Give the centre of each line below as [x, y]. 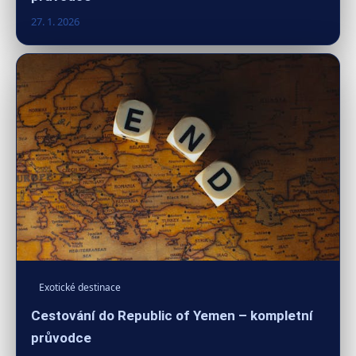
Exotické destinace [80, 287]
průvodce [61, 337]
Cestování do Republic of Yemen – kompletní [172, 315]
